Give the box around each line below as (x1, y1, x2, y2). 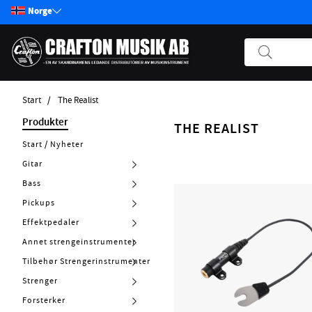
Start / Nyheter (22, 138, 84, 150)
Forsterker (22, 294, 65, 306)
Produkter (22, 114, 68, 129)
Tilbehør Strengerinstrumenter (22, 255, 150, 267)
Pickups (22, 196, 55, 208)
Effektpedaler (22, 216, 79, 228)
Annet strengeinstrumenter (22, 235, 136, 247)
